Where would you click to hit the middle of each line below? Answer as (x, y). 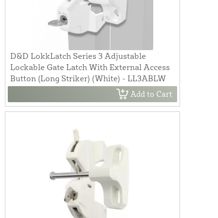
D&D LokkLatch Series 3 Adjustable (78, 55)
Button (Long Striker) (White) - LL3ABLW (88, 78)
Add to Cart (151, 94)
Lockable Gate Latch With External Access (90, 67)
